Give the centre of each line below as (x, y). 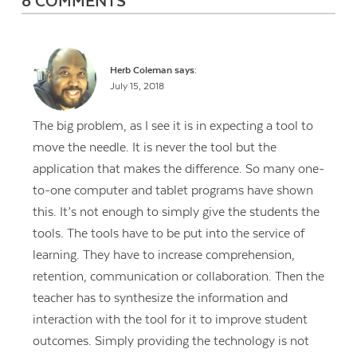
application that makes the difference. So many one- (178, 169)
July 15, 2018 (137, 86)
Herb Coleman (141, 70)
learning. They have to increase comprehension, (163, 255)
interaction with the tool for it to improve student (170, 320)
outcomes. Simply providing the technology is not (171, 341)
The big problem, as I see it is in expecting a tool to (173, 126)
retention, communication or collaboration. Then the (178, 277)
